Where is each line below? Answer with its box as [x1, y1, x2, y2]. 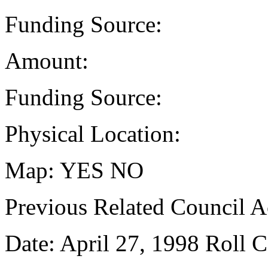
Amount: [5, 48, 89, 74]
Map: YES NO [5, 157, 144, 183]
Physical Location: [5, 121, 181, 147]
